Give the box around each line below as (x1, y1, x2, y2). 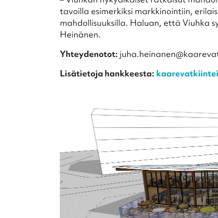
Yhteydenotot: (59, 48, 118, 59)
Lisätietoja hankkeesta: (59, 67, 154, 79)
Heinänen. (59, 28, 101, 40)
